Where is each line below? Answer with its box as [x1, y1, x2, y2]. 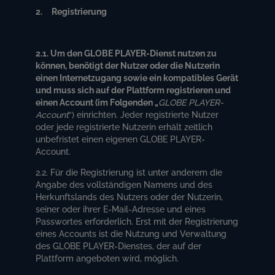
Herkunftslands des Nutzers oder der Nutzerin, [36, 192, 223, 202]
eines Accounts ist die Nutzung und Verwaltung [36, 228, 227, 239]
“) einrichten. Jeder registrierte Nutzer [69, 109, 219, 120]
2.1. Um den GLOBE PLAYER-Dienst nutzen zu [36, 48, 217, 58]
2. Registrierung [36, 6, 107, 17]
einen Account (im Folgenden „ [36, 97, 159, 107]
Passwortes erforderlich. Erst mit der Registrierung [36, 216, 239, 227]
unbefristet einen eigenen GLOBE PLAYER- [36, 134, 206, 144]
